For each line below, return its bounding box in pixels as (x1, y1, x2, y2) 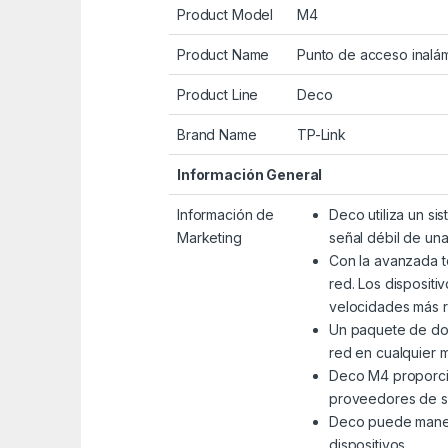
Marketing (177, 229, 242, 247)
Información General (177, 166, 323, 184)
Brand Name (177, 126, 257, 144)
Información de (177, 206, 275, 224)
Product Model (177, 6, 274, 24)
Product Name (177, 46, 270, 64)
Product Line (177, 86, 259, 104)
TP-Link (297, 126, 347, 144)
